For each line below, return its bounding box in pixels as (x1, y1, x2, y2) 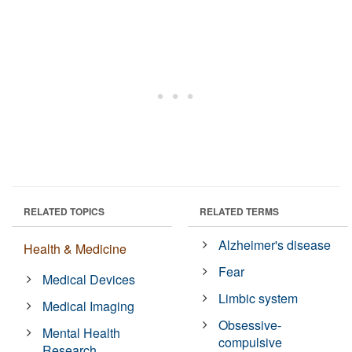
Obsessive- (218, 316, 282, 335)
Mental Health (42, 324, 121, 343)
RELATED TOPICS (24, 204, 104, 219)
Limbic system (218, 289, 299, 308)
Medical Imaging (42, 297, 135, 316)
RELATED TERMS (200, 204, 279, 219)
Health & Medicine (24, 240, 126, 258)
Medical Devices (42, 270, 136, 289)
